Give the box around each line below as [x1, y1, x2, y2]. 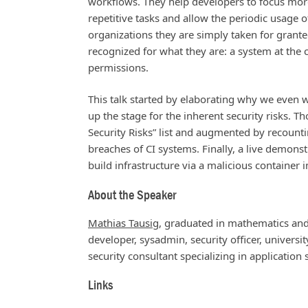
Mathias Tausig [88, 215, 159, 230]
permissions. [88, 60, 148, 74]
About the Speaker [88, 186, 176, 203]
